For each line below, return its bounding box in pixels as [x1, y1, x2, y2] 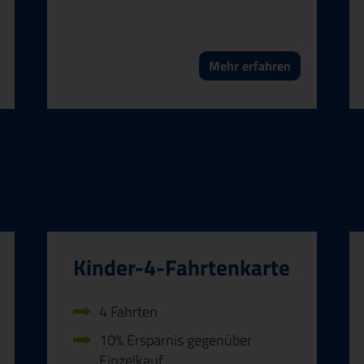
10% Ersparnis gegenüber [99, 328, 252, 351]
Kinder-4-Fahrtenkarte [73, 250, 290, 284]
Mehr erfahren [209, 55, 291, 76]
